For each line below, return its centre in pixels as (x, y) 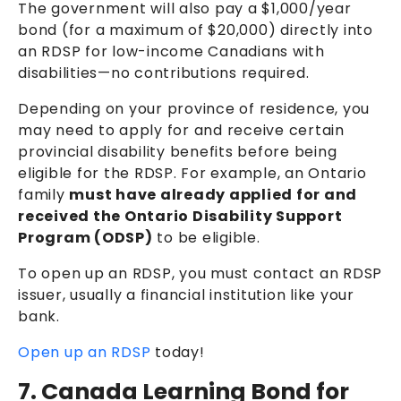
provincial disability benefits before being (178, 152)
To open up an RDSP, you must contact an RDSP (200, 274)
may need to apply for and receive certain (181, 131)
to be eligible (205, 238)
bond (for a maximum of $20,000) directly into (196, 30)
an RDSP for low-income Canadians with (171, 52)
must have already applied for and (213, 195)
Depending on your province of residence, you (194, 109)
